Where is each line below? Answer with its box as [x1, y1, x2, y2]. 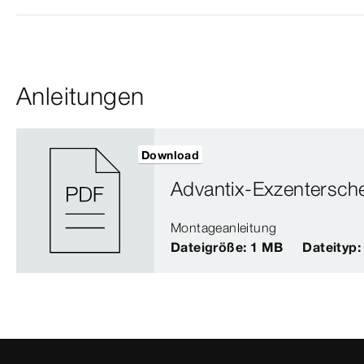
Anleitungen [16, 80, 145, 111]
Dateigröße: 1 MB [171, 238, 284, 255]
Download [141, 147, 200, 162]
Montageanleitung [171, 219, 277, 236]
